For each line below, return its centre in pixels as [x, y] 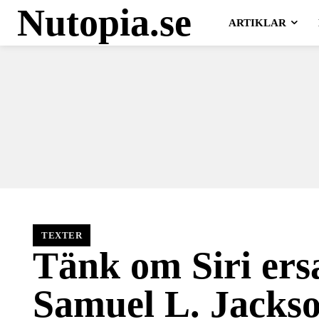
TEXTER [62, 235]
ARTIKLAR [257, 23]
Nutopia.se [104, 23]
